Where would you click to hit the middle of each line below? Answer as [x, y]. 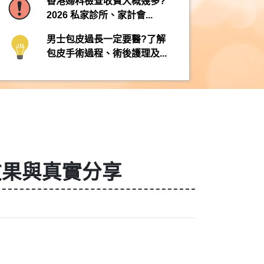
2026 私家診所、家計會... [99, 15]
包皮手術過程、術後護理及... [106, 54]
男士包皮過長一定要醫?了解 [106, 39]
